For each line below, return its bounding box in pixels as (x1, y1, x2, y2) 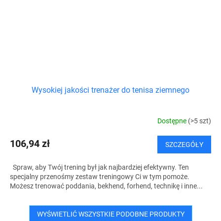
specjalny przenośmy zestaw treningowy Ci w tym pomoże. (10, 172, 189, 181)
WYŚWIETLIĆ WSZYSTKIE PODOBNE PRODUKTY (37, 210, 184, 218)
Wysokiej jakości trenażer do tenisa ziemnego (32, 85, 189, 95)
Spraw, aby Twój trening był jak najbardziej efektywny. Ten (10, 163, 189, 171)
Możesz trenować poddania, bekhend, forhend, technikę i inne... (10, 182, 203, 190)
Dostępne (157, 117, 188, 125)
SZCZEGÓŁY (165, 140, 203, 148)
